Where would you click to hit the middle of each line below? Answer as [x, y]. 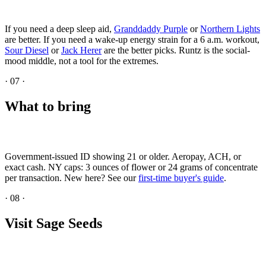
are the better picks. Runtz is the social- [176, 50]
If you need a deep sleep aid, [59, 29]
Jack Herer [81, 50]
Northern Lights [230, 29]
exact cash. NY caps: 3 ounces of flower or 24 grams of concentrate [131, 167]
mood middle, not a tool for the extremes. [82, 61]
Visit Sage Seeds [53, 223]
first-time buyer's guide [181, 178]
